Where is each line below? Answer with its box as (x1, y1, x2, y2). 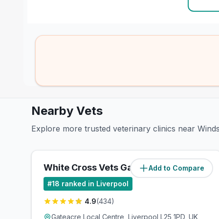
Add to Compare (149, 164, 205, 172)
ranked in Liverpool (62, 179, 129, 188)
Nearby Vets (31, 104, 103, 118)
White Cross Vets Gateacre (44, 162, 161, 173)
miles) (188, 164, 210, 172)
